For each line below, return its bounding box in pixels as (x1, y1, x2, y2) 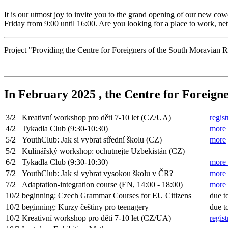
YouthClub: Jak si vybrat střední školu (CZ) (22, 135, 162, 144)
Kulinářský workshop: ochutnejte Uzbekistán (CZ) (22, 146, 185, 155)
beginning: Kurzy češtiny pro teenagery (22, 202, 149, 211)
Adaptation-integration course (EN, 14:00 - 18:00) (22, 180, 183, 189)
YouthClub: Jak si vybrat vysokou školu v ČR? (22, 168, 173, 178)
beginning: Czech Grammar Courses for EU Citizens (22, 191, 191, 200)
